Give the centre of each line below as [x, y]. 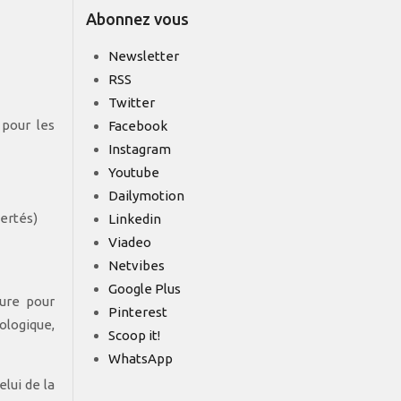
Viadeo [130, 243]
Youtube [134, 173]
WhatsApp [141, 359]
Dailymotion [146, 196]
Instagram [140, 149]
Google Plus [145, 289]
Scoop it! [134, 336]
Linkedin [135, 219]
